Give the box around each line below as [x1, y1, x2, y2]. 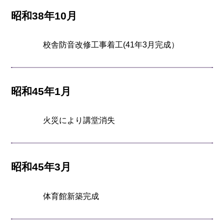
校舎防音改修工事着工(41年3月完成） [43, 40, 179, 49]
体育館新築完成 [43, 191, 99, 200]
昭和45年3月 [11, 161, 71, 173]
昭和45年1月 [11, 85, 71, 97]
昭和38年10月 [11, 9, 77, 21]
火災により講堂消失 [43, 116, 115, 125]
